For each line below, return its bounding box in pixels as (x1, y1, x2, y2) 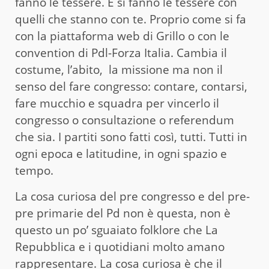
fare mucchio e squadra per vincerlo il (15, 95, 219, 111)
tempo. (15, 162, 53, 178)
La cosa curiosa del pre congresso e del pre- (15, 188, 250, 204)
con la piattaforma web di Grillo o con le (15, 28, 229, 44)
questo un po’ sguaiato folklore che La (15, 222, 218, 238)
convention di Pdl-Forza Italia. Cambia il (15, 44, 227, 61)
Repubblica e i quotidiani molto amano (15, 238, 225, 255)
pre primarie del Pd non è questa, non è (15, 205, 231, 221)
